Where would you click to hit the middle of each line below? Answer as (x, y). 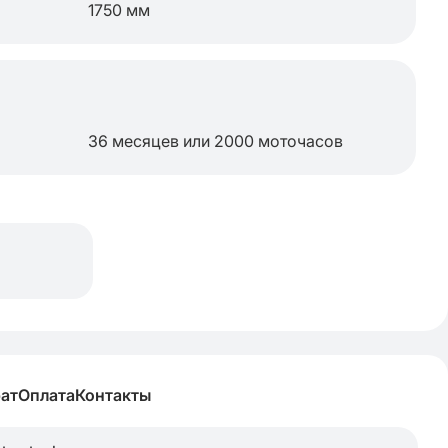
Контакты (113, 395)
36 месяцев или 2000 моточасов (215, 141)
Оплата (46, 395)
